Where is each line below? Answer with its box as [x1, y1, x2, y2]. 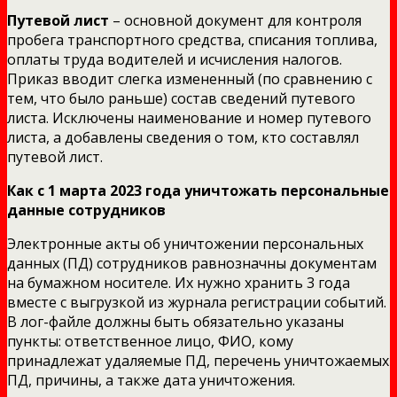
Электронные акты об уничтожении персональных [7, 233, 363, 253]
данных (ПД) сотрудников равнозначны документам [7, 253, 377, 273]
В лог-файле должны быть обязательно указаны [7, 311, 344, 331]
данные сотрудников [7, 199, 166, 220]
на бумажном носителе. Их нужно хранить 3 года [7, 272, 350, 292]
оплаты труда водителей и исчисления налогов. [7, 49, 342, 69]
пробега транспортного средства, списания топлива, [7, 29, 378, 50]
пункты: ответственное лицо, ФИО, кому [7, 331, 293, 351]
